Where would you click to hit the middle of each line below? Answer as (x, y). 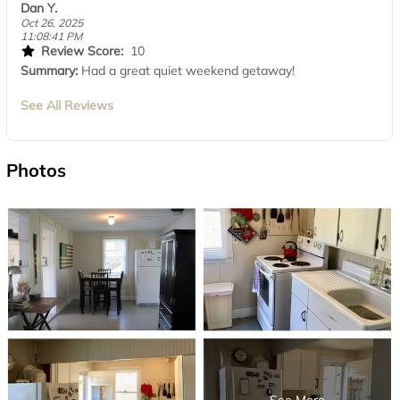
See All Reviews (67, 105)
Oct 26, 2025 (52, 23)
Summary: (51, 70)
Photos (36, 170)
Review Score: (86, 51)
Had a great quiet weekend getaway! (188, 70)
